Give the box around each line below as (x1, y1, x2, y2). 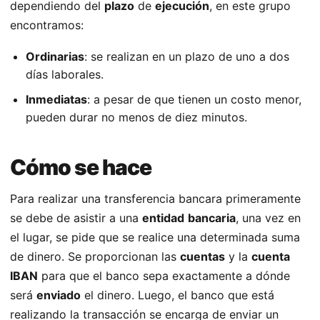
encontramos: (10, 18, 84, 33)
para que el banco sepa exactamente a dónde (38, 269, 290, 284)
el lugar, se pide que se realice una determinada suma (10, 230, 300, 245)
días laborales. (26, 67, 104, 82)
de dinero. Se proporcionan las (10, 249, 180, 264)
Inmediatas (26, 92, 87, 107)
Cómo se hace (10, 154, 151, 181)
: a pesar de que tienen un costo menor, (87, 92, 301, 107)
